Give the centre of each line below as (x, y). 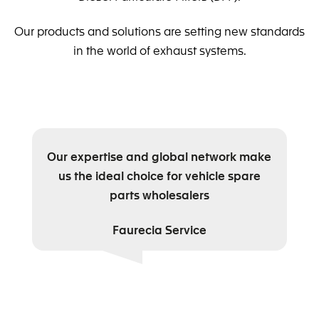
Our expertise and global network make (159, 156)
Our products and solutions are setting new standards (159, 30)
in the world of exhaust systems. (159, 49)
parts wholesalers (159, 195)
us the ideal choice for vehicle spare (159, 176)
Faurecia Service (159, 229)
